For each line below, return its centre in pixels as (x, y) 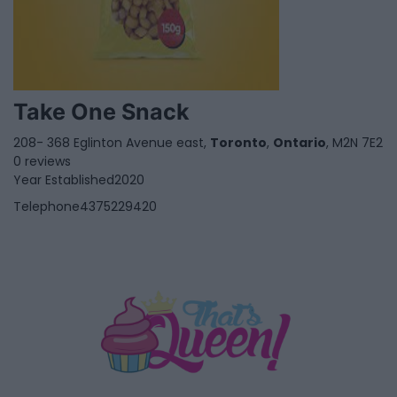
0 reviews (42, 162)
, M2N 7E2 (354, 143)
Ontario (300, 143)
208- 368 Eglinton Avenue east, (112, 143)
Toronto (238, 143)
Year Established (64, 180)
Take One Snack (101, 112)
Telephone (47, 207)
